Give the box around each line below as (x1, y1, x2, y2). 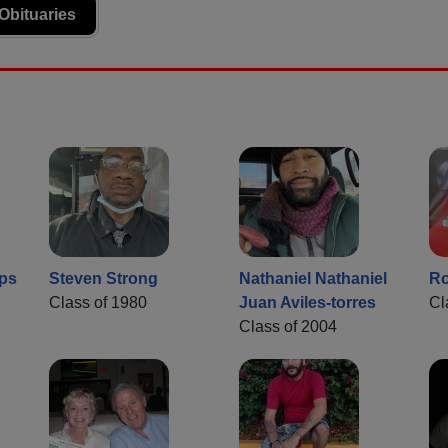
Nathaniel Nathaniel (239, 269, 387, 287)
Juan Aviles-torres (239, 293, 376, 311)
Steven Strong (49, 269, 158, 287)
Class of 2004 (239, 317, 337, 335)
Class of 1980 (49, 293, 147, 311)
